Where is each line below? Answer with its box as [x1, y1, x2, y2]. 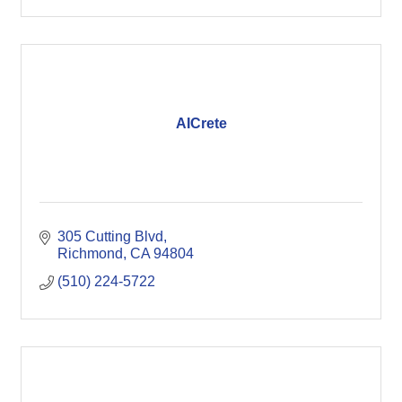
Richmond [57, 246, 123, 261]
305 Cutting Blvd [57, 229, 163, 244]
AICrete [175, 115, 227, 131]
